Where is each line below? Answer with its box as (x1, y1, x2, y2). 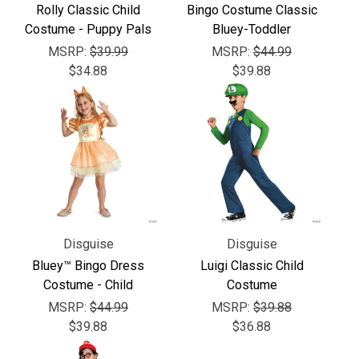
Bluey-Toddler (212, 21, 291, 37)
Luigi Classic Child (200, 257, 304, 273)
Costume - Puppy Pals (25, 21, 151, 37)
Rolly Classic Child (36, 2, 140, 18)
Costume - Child (43, 276, 133, 292)
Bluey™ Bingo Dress (32, 257, 144, 273)
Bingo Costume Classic (186, 2, 317, 18)
